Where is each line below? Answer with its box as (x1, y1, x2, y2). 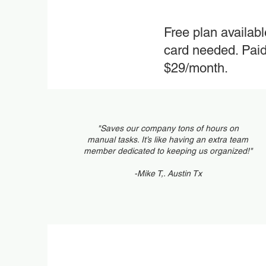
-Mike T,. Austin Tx (134, 169, 202, 178)
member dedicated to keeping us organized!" (83, 146, 252, 156)
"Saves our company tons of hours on (97, 123, 239, 133)
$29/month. (164, 61, 229, 75)
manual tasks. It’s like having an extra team (87, 135, 249, 144)
